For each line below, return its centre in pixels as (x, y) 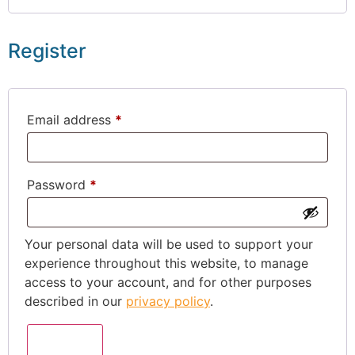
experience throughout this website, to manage (166, 263)
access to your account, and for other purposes (168, 282)
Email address (71, 119)
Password (58, 184)
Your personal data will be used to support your (169, 244)
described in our (75, 301)
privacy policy (168, 301)
